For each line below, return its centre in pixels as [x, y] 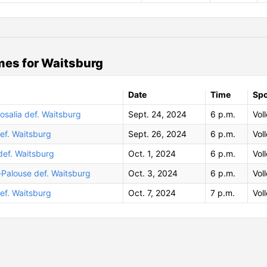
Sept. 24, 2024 [157, 114]
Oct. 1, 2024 [152, 153]
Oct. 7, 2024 [152, 193]
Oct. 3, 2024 [153, 173]
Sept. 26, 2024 [157, 133]
